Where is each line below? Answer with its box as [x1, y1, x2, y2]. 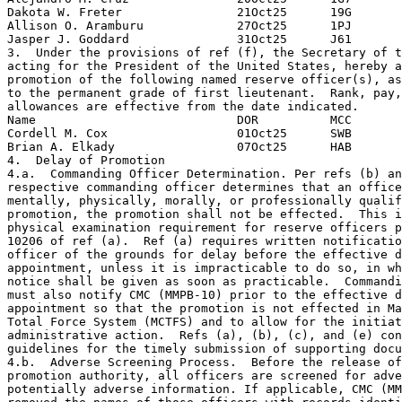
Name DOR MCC [7, 112, 352, 127]
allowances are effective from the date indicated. [7, 99, 359, 113]
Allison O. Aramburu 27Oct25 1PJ [7, 18, 352, 32]
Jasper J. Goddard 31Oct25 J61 [7, 31, 352, 46]
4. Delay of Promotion [7, 153, 165, 167]
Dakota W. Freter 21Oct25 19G [7, 4, 352, 19]
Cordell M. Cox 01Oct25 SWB [7, 126, 352, 140]
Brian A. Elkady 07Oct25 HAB [7, 139, 352, 153]
